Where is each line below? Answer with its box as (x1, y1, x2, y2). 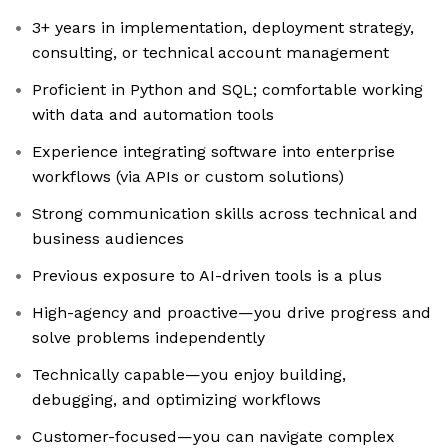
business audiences (32, 229, 184, 249)
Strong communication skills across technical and (32, 204, 418, 224)
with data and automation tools (32, 105, 274, 125)
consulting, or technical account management (32, 43, 389, 63)
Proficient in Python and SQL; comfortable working (32, 80, 423, 100)
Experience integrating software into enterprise (32, 142, 395, 162)
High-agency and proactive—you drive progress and (32, 303, 431, 323)
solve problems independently (32, 328, 265, 348)
